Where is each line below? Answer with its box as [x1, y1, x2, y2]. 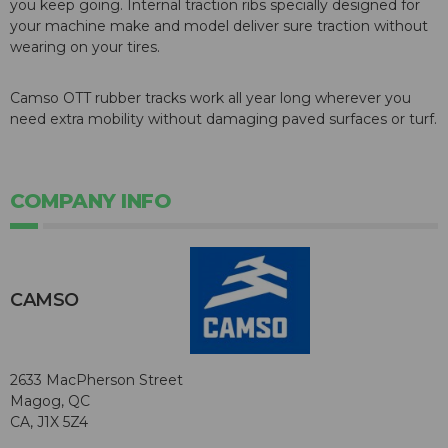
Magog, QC [10, 392, 90, 411]
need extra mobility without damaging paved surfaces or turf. [10, 110, 437, 129]
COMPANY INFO [10, 189, 171, 214]
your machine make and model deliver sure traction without [10, 17, 428, 36]
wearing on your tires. [10, 38, 160, 57]
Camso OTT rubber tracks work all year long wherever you [10, 89, 411, 108]
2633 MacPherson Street [10, 371, 183, 390]
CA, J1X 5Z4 [10, 413, 88, 432]
